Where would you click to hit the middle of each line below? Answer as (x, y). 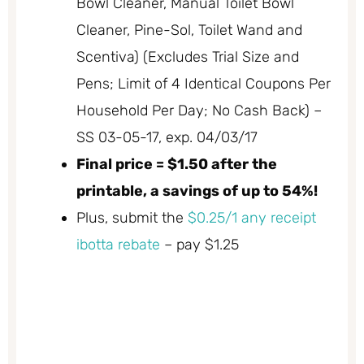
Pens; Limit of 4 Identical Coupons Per (204, 83)
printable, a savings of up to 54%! (197, 191)
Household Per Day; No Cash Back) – (199, 110)
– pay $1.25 (199, 244)
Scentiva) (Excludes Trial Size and (188, 56)
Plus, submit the (132, 217)
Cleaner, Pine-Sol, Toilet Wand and (189, 30)
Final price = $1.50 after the (177, 164)
